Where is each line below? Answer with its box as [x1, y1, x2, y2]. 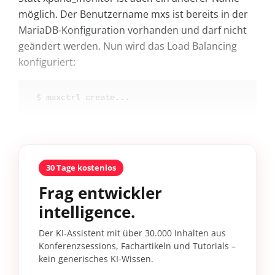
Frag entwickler [39, 182, 162, 204]
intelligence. [39, 201, 135, 223]
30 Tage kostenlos [46, 162, 116, 174]
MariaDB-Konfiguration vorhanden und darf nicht [18, 23, 247, 37]
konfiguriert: [18, 55, 76, 69]
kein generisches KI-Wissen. [39, 253, 153, 265]
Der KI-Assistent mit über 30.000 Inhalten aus [39, 227, 226, 239]
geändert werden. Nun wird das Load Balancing [18, 39, 237, 53]
